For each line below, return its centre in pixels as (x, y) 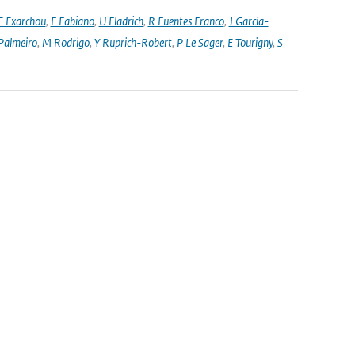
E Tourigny (250, 42)
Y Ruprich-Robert (133, 42)
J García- (248, 21)
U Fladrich (121, 21)
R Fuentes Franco (186, 21)
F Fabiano (72, 21)
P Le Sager (199, 42)
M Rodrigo (65, 42)
